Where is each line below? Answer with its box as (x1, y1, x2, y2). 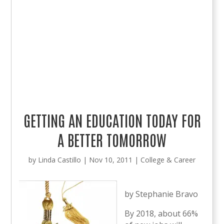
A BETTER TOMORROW (57, 129, 166, 149)
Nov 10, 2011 (89, 154, 132, 164)
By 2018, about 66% (124, 207, 198, 219)
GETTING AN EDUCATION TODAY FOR (23, 109, 201, 129)
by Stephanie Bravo (124, 188, 198, 199)
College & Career (140, 154, 195, 164)
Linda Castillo (38, 154, 81, 164)
